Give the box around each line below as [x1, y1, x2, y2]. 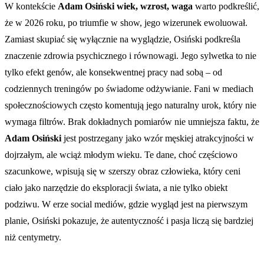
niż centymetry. [5, 232, 64, 242]
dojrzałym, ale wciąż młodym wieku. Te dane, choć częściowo [5, 149, 237, 160]
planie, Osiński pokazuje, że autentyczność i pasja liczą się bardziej [5, 215, 253, 226]
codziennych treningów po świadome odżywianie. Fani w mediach [5, 83, 253, 94]
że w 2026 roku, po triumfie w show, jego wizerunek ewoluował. [5, 17, 247, 28]
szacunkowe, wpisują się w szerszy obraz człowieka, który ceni [5, 166, 240, 176]
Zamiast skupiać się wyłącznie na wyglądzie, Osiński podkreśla [5, 34, 240, 44]
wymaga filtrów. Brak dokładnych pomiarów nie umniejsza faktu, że [5, 116, 259, 127]
